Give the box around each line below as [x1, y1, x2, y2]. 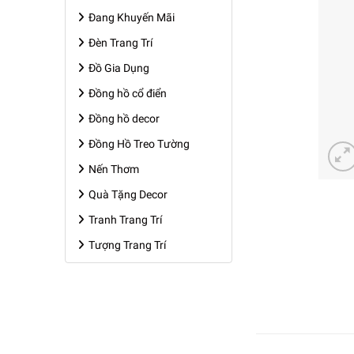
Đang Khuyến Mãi [88, 11, 175, 24]
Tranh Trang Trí [88, 213, 162, 226]
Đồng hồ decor [88, 112, 160, 125]
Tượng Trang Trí [88, 239, 166, 251]
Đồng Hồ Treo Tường [88, 137, 190, 150]
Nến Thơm [88, 163, 139, 175]
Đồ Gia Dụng [88, 62, 149, 74]
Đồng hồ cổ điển [88, 87, 167, 100]
